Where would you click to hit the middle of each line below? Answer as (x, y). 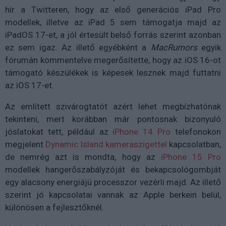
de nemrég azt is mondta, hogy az (83, 157)
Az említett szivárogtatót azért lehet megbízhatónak (113, 106)
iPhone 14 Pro (142, 131)
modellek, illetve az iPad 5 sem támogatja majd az (113, 22)
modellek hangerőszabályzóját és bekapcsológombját (113, 169)
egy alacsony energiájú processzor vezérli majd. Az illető (113, 182)
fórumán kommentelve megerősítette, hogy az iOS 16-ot (113, 60)
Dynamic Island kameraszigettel (106, 144)
